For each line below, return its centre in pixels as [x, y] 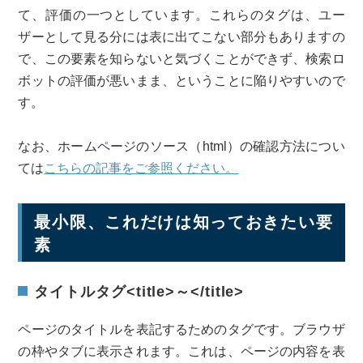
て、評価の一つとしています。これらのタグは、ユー [181, 15]
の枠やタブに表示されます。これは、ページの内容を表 [181, 352]
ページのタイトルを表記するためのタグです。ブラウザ [181, 330]
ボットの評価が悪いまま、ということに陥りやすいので [181, 81]
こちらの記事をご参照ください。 [141, 169]
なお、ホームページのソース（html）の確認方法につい [181, 147]
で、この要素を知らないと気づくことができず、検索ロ [181, 59]
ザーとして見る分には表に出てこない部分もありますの [181, 37]
